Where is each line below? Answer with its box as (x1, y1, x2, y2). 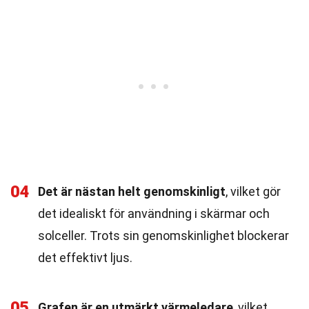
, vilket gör (226, 184, 281, 199)
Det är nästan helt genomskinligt (38, 184, 226, 199)
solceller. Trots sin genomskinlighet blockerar (38, 228, 289, 243)
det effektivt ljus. (38, 250, 132, 265)
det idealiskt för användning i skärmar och (38, 206, 270, 221)
